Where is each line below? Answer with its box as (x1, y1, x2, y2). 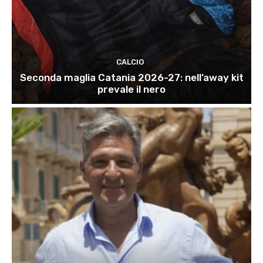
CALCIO (116, 58, 144, 67)
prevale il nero (97, 83, 166, 96)
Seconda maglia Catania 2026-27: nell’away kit (19, 72, 244, 84)
